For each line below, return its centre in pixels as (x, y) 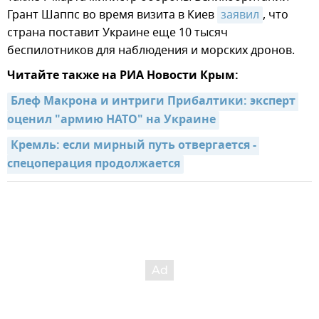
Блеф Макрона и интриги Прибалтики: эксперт (153, 102)
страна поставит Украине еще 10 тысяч (117, 33)
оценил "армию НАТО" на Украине (111, 121)
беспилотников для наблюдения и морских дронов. (151, 51)
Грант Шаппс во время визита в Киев (112, 15)
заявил (240, 15)
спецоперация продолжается (94, 165)
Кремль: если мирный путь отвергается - (134, 146)
